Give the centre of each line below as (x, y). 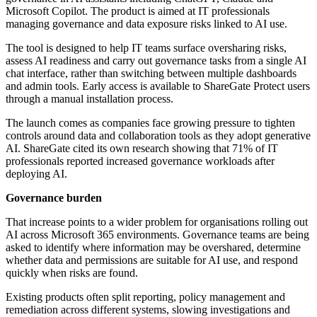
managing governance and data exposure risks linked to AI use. (146, 24)
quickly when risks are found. (72, 273)
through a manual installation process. (90, 99)
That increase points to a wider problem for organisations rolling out (157, 222)
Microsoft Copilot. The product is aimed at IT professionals (138, 11)
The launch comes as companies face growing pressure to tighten (150, 123)
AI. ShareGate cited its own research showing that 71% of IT (142, 149)
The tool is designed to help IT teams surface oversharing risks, (146, 48)
